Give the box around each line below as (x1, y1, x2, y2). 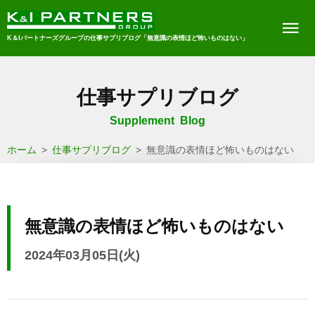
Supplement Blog (110, 114, 205, 125)
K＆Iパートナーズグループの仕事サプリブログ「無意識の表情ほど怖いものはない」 (7, 34, 248, 41)
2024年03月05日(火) (25, 247, 140, 260)
